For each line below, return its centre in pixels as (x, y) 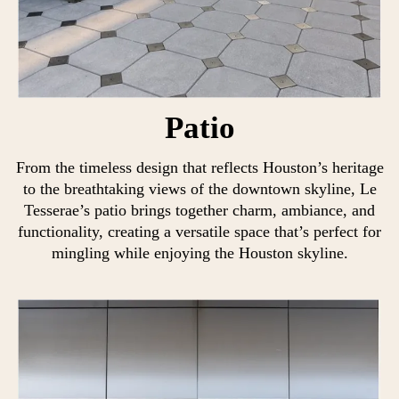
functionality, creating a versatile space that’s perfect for (199, 232)
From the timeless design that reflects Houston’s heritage (199, 168)
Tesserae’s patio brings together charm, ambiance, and (199, 211)
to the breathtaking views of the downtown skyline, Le (199, 189)
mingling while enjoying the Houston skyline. (199, 253)
